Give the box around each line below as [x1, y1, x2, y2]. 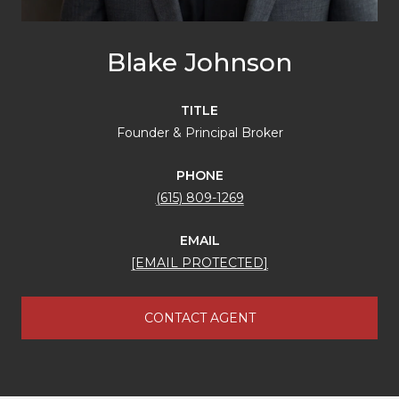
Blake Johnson [107, 46, 292, 77]
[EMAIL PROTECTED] [131, 254, 268, 271]
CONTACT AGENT [143, 309, 256, 326]
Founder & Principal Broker [116, 124, 283, 141]
